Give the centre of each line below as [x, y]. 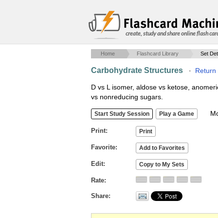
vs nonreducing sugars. [127, 97]
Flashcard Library [158, 54]
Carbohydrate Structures [137, 70]
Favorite [103, 147]
